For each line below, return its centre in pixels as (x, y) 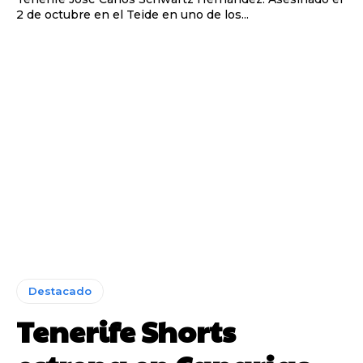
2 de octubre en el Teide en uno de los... (132, 15)
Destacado (60, 290)
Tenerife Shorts (126, 330)
